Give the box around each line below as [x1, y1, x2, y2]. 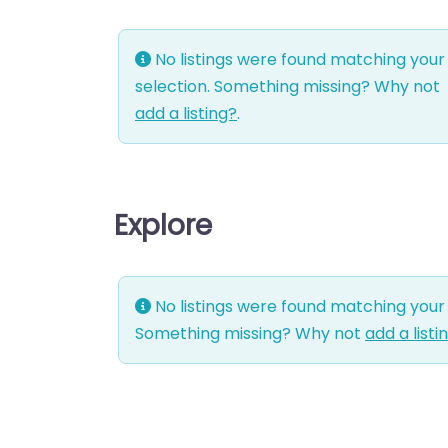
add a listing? [135, 101, 237, 125]
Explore [114, 205, 212, 245]
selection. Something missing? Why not [135, 74, 440, 98]
